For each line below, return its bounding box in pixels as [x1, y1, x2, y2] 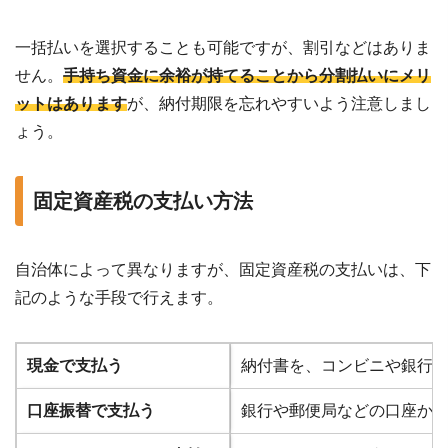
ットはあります [15, 94, 127, 112]
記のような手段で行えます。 [15, 288, 223, 306]
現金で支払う [27, 356, 123, 374]
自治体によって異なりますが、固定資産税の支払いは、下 [15, 260, 431, 278]
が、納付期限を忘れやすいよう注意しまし [127, 94, 431, 112]
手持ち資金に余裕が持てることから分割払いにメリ [63, 66, 431, 84]
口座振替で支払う [27, 401, 155, 419]
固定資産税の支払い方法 [33, 189, 253, 212]
